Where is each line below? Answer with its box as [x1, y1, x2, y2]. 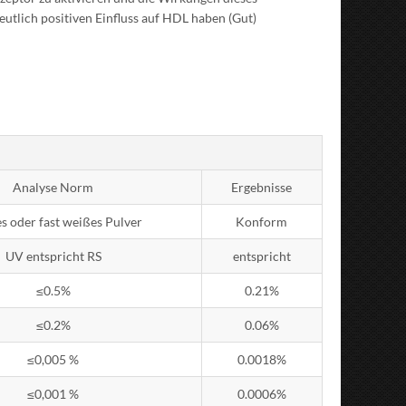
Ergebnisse [231, 179, 293, 195]
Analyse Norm [13, 179, 94, 195]
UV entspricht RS [5, 248, 101, 264]
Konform [236, 214, 288, 229]
